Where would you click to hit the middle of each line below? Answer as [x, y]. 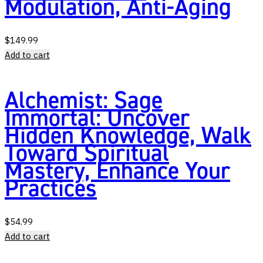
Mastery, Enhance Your [117, 171]
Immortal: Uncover [97, 118]
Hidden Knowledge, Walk [128, 136]
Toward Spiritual [87, 153]
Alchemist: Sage [84, 100]
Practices [51, 188]
